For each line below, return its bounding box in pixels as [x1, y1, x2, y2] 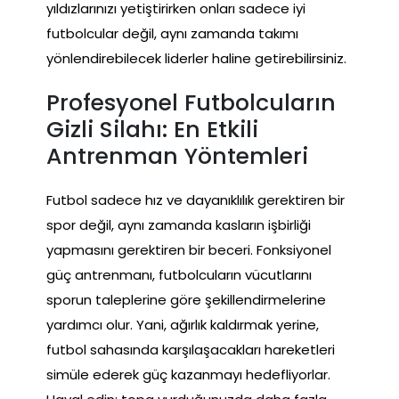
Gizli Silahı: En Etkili [46, 113, 258, 145]
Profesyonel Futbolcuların [46, 86, 336, 118]
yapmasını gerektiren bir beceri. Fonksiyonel [46, 240, 331, 260]
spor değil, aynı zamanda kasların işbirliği [46, 216, 311, 235]
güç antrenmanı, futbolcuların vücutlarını [46, 265, 312, 285]
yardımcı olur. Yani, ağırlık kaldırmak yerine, [46, 315, 319, 335]
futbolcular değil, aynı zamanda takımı [46, 23, 298, 43]
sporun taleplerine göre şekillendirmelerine [46, 290, 326, 310]
